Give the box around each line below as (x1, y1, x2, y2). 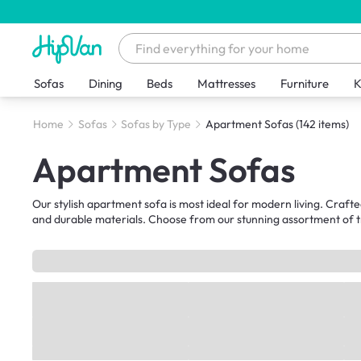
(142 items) (295, 117, 349, 132)
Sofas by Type (121, 117, 192, 132)
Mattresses (197, 76, 256, 92)
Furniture (280, 76, 330, 92)
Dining (88, 76, 122, 92)
